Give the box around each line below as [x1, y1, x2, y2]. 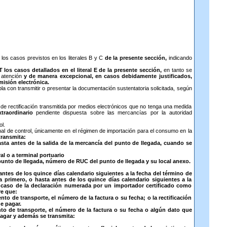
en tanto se [161, 67, 192, 73]
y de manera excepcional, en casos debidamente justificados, [24, 73, 192, 79]
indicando [168, 55, 192, 61]
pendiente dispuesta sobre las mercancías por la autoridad [32, 109, 192, 116]
